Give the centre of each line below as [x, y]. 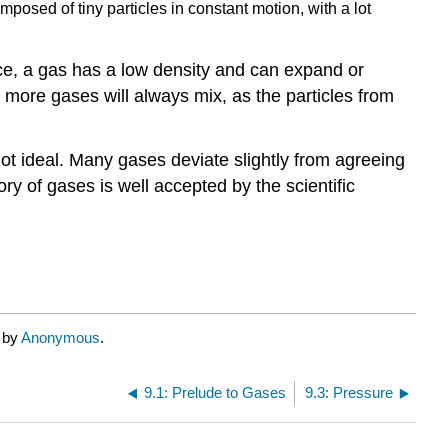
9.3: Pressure [349, 392]
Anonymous [60, 337]
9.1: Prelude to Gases [215, 392]
